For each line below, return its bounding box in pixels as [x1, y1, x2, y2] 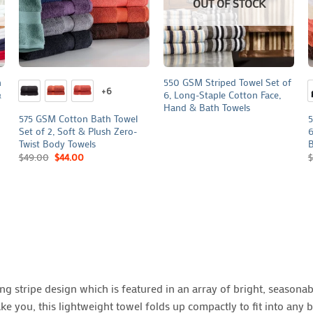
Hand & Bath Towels [163, 101, 250, 115]
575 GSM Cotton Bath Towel [18, 111, 138, 125]
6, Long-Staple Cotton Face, [163, 88, 281, 102]
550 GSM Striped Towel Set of [163, 75, 291, 89]
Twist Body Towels [18, 136, 96, 150]
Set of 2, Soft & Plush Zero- [18, 124, 138, 138]
